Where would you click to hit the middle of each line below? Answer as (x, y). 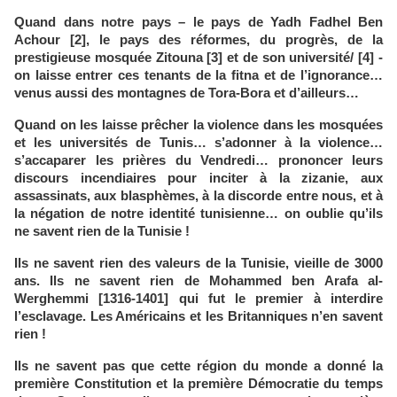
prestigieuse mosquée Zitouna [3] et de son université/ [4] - (198, 58)
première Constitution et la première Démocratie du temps (198, 384)
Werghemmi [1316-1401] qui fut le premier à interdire (198, 299)
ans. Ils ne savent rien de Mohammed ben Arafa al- (198, 281)
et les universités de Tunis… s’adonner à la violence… (198, 143)
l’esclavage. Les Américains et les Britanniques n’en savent (198, 317)
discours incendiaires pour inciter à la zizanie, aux (198, 179)
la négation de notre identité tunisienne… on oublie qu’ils (198, 214)
